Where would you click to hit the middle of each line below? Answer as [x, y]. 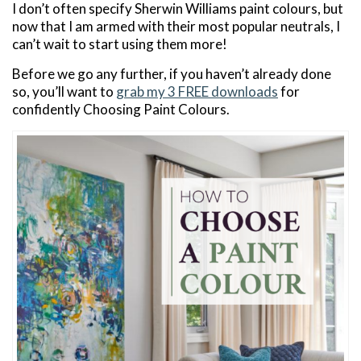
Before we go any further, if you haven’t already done [172, 74]
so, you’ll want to [64, 92]
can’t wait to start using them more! [120, 44]
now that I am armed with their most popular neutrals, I [176, 27]
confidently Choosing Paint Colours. [121, 110]
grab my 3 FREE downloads [197, 92]
